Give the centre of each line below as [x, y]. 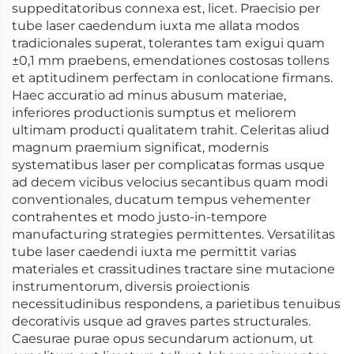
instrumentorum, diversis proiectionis [131, 286]
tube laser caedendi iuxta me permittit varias [154, 252]
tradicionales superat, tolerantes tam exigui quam [168, 43]
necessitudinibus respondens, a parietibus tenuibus [176, 304]
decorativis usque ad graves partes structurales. [161, 321]
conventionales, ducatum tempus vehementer [161, 200]
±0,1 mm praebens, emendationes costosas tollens [171, 60]
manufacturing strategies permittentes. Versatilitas [173, 234]
